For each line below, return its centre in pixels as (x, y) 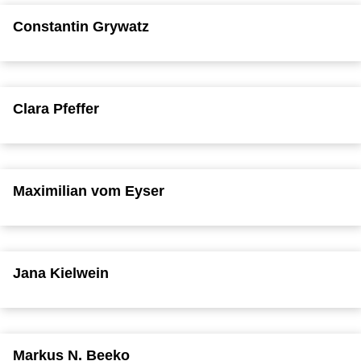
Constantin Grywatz (81, 26)
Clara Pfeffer (56, 108)
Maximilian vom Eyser (89, 191)
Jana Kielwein (61, 273)
